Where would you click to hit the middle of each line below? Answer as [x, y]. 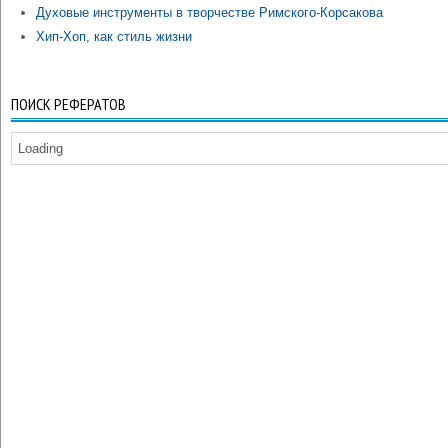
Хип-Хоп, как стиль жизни [114, 36]
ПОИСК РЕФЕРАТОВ [68, 104]
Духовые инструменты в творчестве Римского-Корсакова [209, 12]
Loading [40, 148]
